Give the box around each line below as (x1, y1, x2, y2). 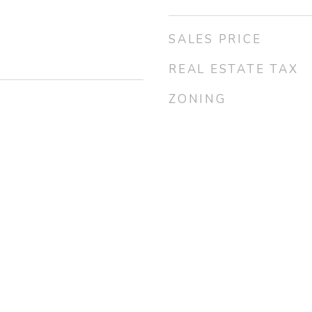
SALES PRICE (169, 31, 262, 47)
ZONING (169, 91, 226, 107)
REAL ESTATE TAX (169, 61, 299, 77)
